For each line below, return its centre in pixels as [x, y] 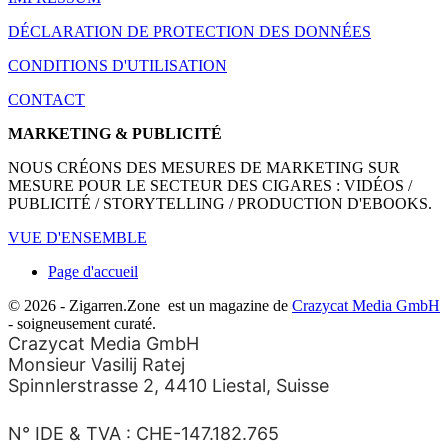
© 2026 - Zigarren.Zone [88, 305]
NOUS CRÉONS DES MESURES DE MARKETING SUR [204, 167]
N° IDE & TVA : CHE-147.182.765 [143, 433]
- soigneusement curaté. [82, 323]
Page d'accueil [93, 271]
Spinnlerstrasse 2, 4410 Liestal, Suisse [168, 385]
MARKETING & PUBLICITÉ [115, 133]
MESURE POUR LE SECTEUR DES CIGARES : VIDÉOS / [210, 185]
